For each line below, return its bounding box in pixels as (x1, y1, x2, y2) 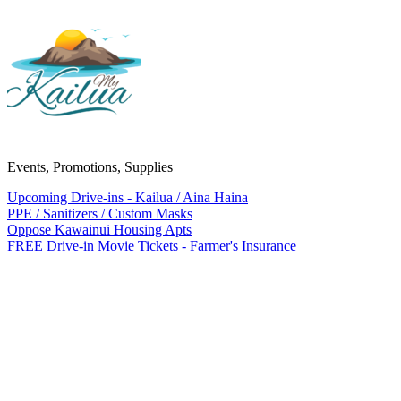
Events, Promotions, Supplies (7, 159, 173, 175)
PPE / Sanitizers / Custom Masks (7, 206, 192, 221)
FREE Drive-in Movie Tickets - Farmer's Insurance (7, 238, 296, 253)
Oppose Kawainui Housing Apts (7, 222, 192, 237)
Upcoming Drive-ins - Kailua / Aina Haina (7, 190, 248, 205)
